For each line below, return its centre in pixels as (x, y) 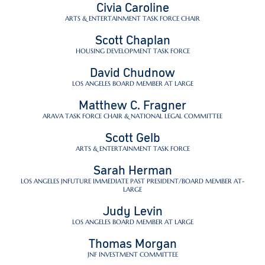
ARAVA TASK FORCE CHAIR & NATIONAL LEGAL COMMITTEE (132, 116)
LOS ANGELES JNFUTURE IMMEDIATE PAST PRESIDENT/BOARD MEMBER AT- (132, 181)
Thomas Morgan (132, 244)
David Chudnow (132, 73)
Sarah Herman (132, 171)
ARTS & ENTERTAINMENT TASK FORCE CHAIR (132, 18)
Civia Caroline (132, 8)
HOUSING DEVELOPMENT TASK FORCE (132, 51)
